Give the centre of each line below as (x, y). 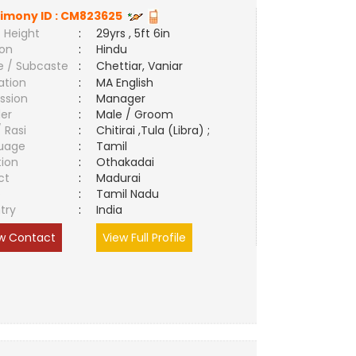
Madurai (122, 178)
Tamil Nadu (128, 194)
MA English (125, 83)
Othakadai (129, 162)
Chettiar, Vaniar (140, 66)
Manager (121, 99)
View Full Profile (145, 238)
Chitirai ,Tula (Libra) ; (153, 130)
